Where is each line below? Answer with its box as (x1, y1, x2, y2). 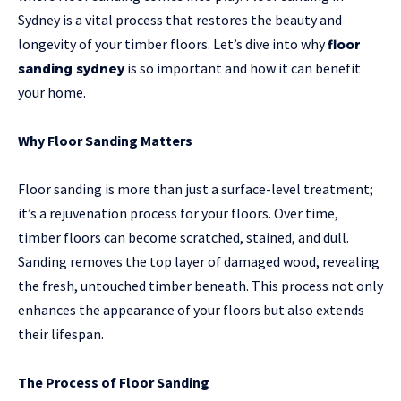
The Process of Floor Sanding (18, 373, 209, 392)
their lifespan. (18, 325, 104, 344)
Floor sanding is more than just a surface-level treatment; (18, 180, 373, 199)
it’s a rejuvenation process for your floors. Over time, (18, 204, 338, 223)
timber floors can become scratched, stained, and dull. (18, 228, 349, 247)
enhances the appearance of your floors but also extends (18, 301, 364, 320)
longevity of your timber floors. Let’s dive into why (18, 35, 328, 54)
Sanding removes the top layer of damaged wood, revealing (18, 252, 380, 271)
